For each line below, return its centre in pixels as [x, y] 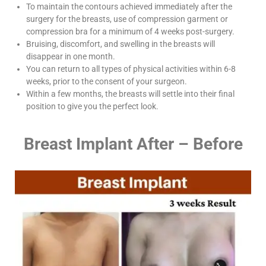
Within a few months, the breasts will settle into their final [130, 94]
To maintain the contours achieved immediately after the [129, 6]
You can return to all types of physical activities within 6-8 [131, 69]
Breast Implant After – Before [133, 144]
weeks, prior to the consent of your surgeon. [107, 81]
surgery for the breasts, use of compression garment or [127, 19]
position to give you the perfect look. [92, 106]
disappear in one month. [71, 56]
